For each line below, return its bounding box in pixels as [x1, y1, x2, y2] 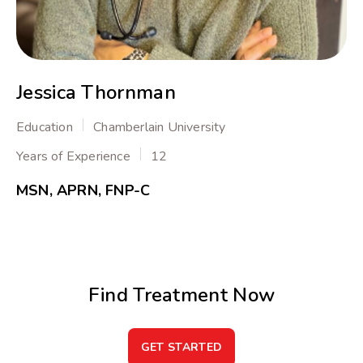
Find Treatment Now [88, 282, 275, 309]
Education [16, 118, 76, 137]
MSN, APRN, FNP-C [16, 181, 151, 201]
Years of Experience [16, 147, 134, 166]
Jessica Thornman [16, 79, 176, 106]
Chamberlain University [90, 118, 226, 137]
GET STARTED [140, 340, 223, 356]
